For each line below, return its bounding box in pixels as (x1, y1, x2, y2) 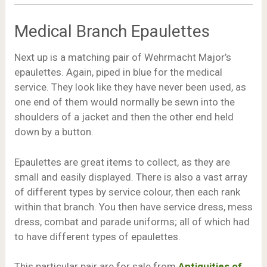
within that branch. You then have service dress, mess (14, 200, 253, 213)
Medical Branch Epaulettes (14, 21, 210, 42)
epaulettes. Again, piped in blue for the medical (14, 66, 222, 79)
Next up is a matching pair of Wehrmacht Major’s (14, 51, 231, 64)
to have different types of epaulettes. (14, 230, 181, 243)
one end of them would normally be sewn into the (14, 96, 235, 108)
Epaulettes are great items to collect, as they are (14, 156, 230, 168)
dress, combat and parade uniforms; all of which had (14, 215, 250, 228)
